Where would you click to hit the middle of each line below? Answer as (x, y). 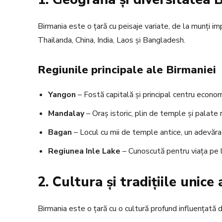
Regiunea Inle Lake (84, 151)
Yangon (62, 95)
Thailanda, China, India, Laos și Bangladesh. (111, 40)
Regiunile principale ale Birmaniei (127, 70)
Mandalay (66, 114)
